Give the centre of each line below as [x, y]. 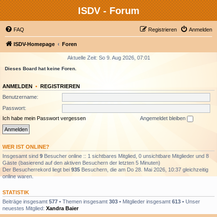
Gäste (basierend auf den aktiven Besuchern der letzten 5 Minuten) [81, 163]
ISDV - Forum [108, 11]
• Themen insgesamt [83, 201]
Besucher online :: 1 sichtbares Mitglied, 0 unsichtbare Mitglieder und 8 [126, 156]
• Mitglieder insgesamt [145, 201]
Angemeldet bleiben [163, 118]
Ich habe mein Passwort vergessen [44, 118]
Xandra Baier [62, 208]
